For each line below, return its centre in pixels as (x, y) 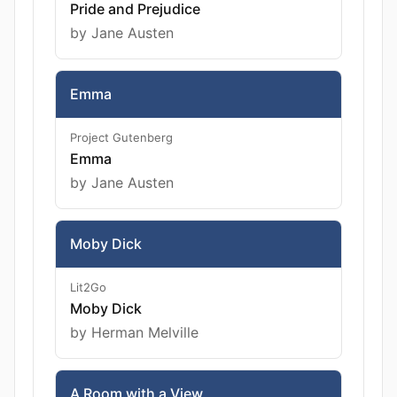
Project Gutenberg (121, 137)
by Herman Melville (134, 332)
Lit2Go (88, 287)
